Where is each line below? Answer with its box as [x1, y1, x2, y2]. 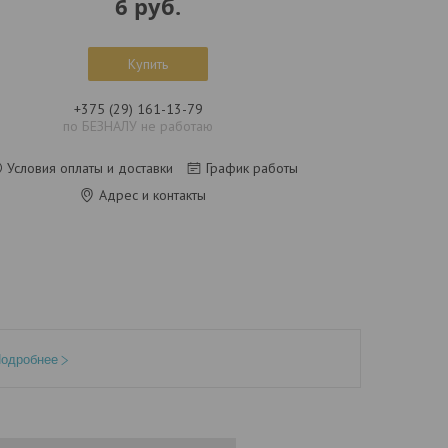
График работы [206, 159, 299, 177]
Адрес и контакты [99, 186, 207, 204]
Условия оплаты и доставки [7, 159, 174, 177]
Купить [128, 55, 169, 73]
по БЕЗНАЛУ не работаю [63, 117, 214, 135]
